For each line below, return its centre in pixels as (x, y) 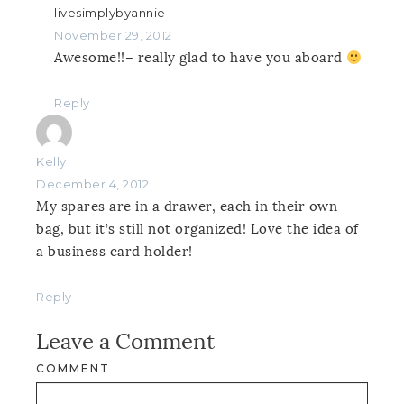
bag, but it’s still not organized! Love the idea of (197, 230)
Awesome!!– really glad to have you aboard (200, 58)
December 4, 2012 (92, 184)
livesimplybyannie (110, 13)
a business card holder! (115, 252)
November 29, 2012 (113, 36)
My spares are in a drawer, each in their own (187, 207)
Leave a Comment (125, 342)
